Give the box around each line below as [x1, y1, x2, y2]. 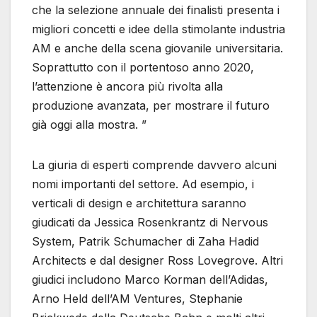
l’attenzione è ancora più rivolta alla [32, 79, 223, 94]
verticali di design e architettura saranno [32, 196, 246, 211]
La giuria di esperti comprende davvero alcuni [32, 158, 277, 173]
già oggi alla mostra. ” [32, 117, 146, 132]
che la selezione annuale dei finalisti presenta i [32, 3, 279, 18]
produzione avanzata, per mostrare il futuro [32, 98, 270, 113]
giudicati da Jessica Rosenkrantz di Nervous [32, 215, 268, 230]
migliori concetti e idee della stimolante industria [32, 22, 285, 37]
